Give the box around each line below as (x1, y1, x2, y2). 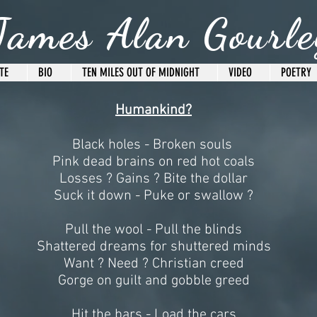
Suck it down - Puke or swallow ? (54, 188, 253, 204)
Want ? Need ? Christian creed (63, 255, 244, 272)
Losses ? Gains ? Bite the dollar (59, 171, 248, 188)
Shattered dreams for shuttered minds (36, 238, 271, 255)
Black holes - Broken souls (71, 137, 236, 154)
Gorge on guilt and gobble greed (57, 272, 250, 289)
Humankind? (115, 102, 192, 119)
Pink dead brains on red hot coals (52, 154, 255, 171)
